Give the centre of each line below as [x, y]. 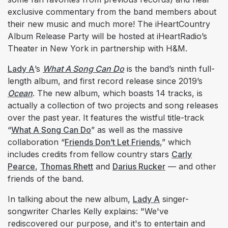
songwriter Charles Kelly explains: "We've [88, 211]
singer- [174, 199]
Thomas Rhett [67, 166]
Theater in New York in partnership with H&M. [97, 48]
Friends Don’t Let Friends [112, 142]
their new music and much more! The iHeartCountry [109, 24]
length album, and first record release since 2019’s [105, 81]
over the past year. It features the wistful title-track [106, 117]
